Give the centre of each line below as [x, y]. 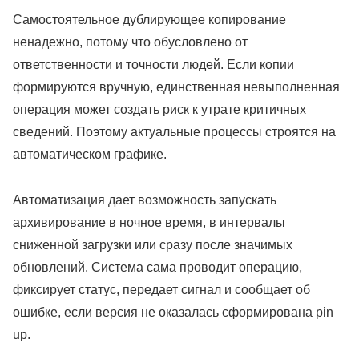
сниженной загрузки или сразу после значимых [153, 245]
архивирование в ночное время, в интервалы [149, 223]
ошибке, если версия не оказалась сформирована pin [173, 313]
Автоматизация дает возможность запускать [145, 200]
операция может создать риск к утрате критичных [159, 110]
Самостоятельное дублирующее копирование [149, 20]
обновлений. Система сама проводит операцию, [157, 268]
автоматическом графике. [90, 155]
